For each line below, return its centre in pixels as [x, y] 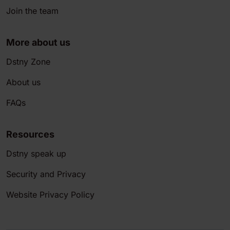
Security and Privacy [46, 174]
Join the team [32, 11]
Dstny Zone [28, 62]
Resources [30, 135]
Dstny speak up [36, 154]
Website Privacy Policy [50, 195]
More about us [38, 43]
